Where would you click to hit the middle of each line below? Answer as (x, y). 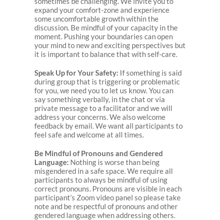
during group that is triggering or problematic (107, 82)
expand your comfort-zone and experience (102, 10)
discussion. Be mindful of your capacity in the (106, 28)
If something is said (150, 73)
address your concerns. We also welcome (100, 117)
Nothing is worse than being (114, 162)
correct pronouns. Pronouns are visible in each (108, 189)
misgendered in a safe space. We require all (103, 171)
